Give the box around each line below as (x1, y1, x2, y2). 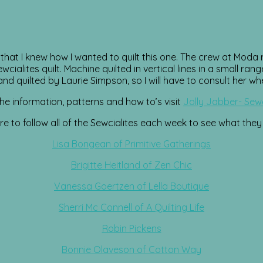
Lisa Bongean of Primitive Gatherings (52, 138, 211, 150)
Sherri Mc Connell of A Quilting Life (59, 201, 204, 214)
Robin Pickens (102, 222, 161, 235)
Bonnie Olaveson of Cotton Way (62, 244, 201, 256)
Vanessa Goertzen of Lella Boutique (54, 180, 209, 193)
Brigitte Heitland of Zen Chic (71, 159, 192, 171)
